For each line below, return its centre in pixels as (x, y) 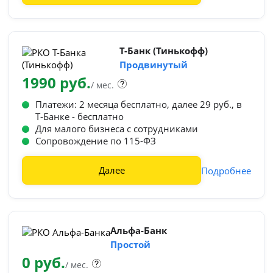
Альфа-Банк (139, 230)
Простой (131, 244)
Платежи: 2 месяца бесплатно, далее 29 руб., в (139, 104)
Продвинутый (154, 65)
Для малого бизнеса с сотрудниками (117, 129)
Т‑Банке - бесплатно (80, 116)
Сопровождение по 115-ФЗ (96, 141)
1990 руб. (57, 83)
